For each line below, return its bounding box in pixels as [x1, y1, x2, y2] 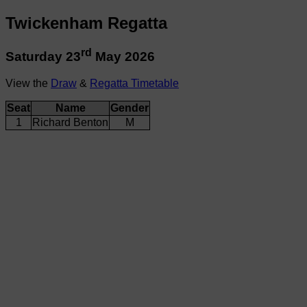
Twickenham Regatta [5, 13, 167, 32]
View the [5, 77, 51, 89]
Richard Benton [32, 116, 108, 128]
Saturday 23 [5, 49, 81, 64]
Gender [110, 101, 149, 114]
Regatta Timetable [90, 77, 179, 89]
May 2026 [92, 49, 155, 64]
